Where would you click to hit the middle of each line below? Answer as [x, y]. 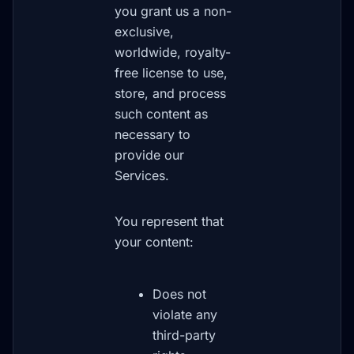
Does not [179, 294]
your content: [154, 242]
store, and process [170, 93]
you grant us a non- [173, 11]
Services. [142, 175]
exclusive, [144, 32]
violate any [185, 314]
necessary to [153, 134]
